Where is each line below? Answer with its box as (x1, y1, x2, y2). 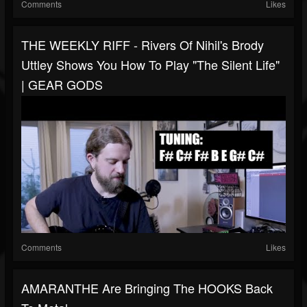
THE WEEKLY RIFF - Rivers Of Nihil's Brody (21, 36, 264, 54)
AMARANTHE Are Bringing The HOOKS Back (21, 279, 273, 297)
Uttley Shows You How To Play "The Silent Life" (21, 56, 280, 74)
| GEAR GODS (21, 75, 103, 94)
